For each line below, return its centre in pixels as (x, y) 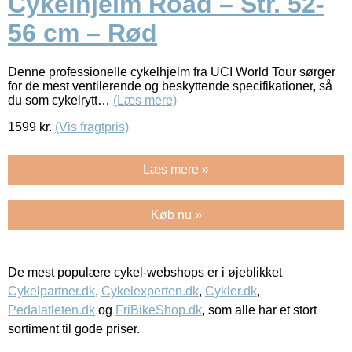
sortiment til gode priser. (74, 328)
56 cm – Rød (82, 33)
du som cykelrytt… (60, 100)
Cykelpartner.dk (51, 291)
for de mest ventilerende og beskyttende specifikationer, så (170, 86)
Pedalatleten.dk (51, 310)
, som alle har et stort (259, 310)
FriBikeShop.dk (159, 310)
